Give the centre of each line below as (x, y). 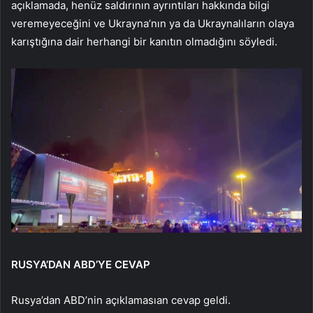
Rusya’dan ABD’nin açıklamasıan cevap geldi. (121, 300)
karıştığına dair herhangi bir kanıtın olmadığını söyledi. (144, 42)
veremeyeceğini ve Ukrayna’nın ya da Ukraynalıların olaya (153, 24)
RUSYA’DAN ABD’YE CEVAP (81, 265)
